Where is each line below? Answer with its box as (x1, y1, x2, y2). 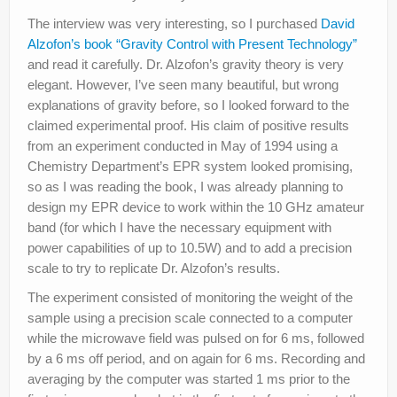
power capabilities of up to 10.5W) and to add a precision (27, 239, 352, 255)
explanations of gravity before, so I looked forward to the (27, 97, 349, 113)
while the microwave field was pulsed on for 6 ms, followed (27, 330, 364, 346)
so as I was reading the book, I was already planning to (27, 178, 343, 194)
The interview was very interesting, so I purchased (27, 15, 321, 31)
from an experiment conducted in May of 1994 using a (27, 137, 338, 153)
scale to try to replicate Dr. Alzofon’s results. (27, 260, 280, 276)
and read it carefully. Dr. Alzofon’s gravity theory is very (27, 56, 344, 72)
